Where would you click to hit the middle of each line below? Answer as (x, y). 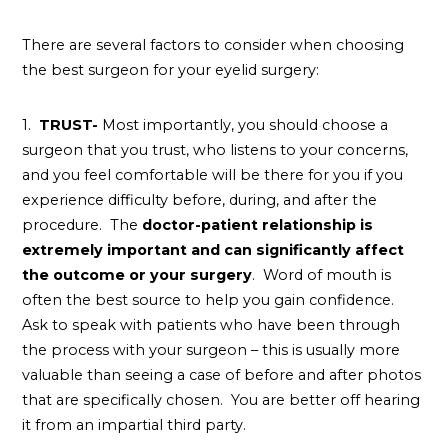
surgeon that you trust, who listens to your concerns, (215, 149)
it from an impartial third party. (134, 424)
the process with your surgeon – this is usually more (211, 349)
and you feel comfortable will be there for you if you (213, 174)
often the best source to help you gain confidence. (210, 299)
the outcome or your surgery (137, 274)
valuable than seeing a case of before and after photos (222, 374)
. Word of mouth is (322, 274)
